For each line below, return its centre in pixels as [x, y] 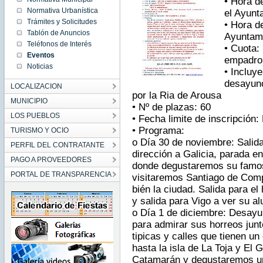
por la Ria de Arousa [176, 96]
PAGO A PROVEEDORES [51, 160]
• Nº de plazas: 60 [171, 107]
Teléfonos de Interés [59, 44]
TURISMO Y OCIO [39, 130]
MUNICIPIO [29, 101]
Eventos [41, 55]
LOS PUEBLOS [35, 116]
